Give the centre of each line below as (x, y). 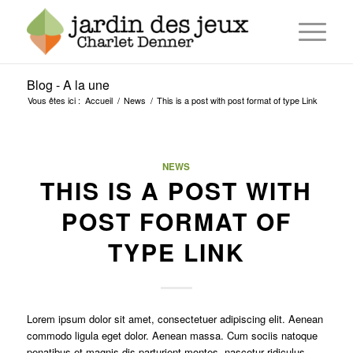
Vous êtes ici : (54, 100)
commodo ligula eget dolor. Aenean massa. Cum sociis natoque (172, 336)
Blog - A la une (68, 85)
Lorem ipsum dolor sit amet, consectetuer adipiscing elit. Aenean (175, 319)
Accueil (98, 100)
